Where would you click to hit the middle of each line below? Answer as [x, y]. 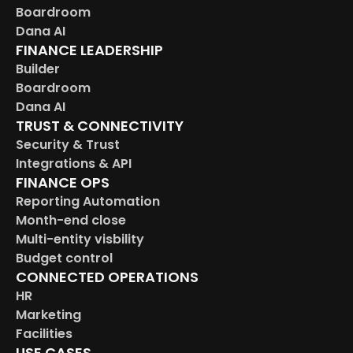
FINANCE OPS [63, 182]
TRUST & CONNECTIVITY [100, 126]
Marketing [48, 315]
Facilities [44, 334]
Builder [38, 69]
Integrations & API [74, 163]
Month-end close [71, 220]
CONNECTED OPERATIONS [107, 277]
